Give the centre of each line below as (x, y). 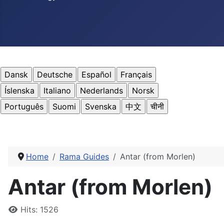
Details (21, 209)
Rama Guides (84, 157)
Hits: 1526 (39, 210)
